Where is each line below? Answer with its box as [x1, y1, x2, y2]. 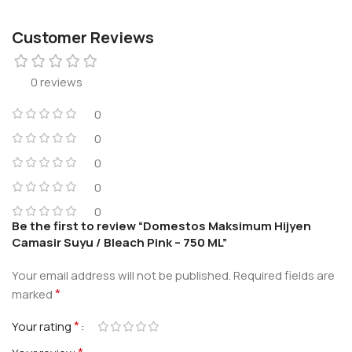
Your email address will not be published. [12, 267, 231, 284]
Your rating [12, 318, 74, 335]
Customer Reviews [12, 27, 154, 49]
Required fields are [233, 267, 335, 284]
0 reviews [31, 74, 82, 91]
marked [12, 286, 55, 303]
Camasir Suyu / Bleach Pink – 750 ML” [12, 234, 227, 251]
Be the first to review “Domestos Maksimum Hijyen [12, 218, 311, 235]
